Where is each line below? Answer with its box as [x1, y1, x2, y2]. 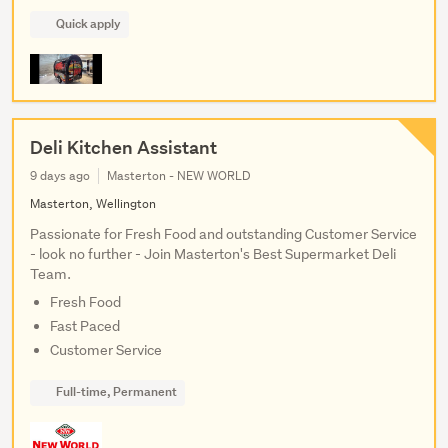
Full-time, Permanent [54, 382, 177, 400]
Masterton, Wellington [30, 194, 156, 212]
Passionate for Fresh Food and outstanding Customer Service [30, 224, 417, 243]
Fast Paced [50, 316, 120, 335]
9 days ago [30, 166, 90, 184]
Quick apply [56, 15, 121, 32]
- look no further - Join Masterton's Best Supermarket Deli [30, 244, 396, 263]
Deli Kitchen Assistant [30, 135, 217, 159]
